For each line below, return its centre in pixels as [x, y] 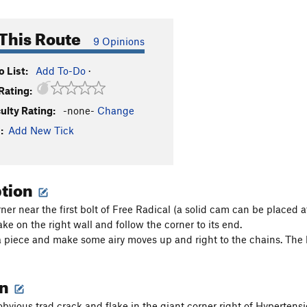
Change [116, 110]
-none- [79, 110]
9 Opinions [119, 41]
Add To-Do [61, 71]
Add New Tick [41, 130]
